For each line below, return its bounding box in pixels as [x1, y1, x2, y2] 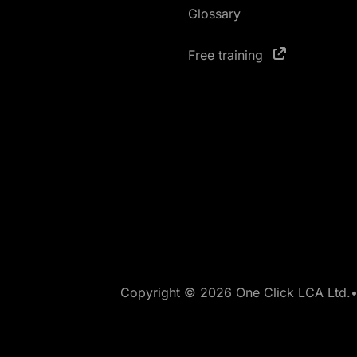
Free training [188, 47, 268, 64]
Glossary [188, 6, 241, 22]
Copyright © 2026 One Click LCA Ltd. [120, 284, 351, 301]
